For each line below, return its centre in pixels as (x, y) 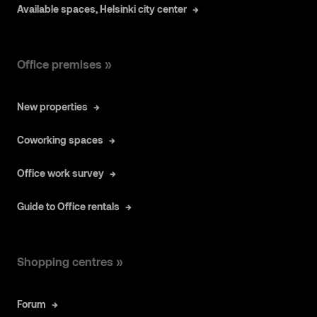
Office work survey (60, 173)
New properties (52, 106)
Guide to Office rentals (68, 206)
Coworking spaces (60, 139)
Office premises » (64, 64)
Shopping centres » (70, 261)
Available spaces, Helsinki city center (102, 8)
